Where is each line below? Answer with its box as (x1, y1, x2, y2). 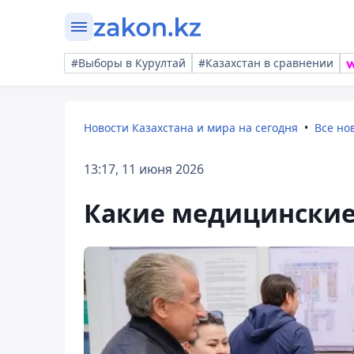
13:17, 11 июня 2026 (84, 160, 204, 178)
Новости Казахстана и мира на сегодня (84, 120, 298, 135)
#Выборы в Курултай (71, 55, 186, 70)
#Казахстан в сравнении (198, 55, 333, 70)
